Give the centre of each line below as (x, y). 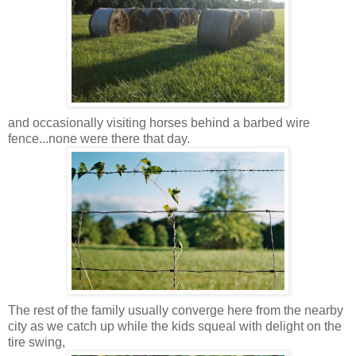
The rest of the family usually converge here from (146, 310)
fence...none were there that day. (99, 138)
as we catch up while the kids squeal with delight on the (186, 326)
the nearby (313, 310)
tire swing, (37, 342)
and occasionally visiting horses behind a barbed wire (159, 122)
